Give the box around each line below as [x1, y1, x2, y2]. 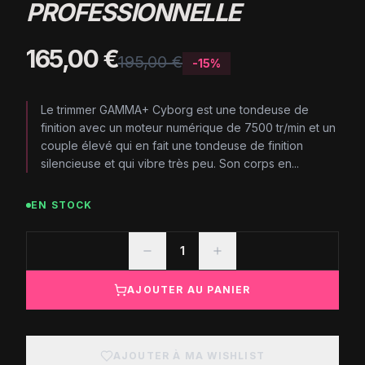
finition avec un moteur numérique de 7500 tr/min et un [41, 121, 336, 134]
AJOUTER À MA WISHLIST [112, 350, 266, 362]
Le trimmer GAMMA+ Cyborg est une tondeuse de [41, 103, 309, 117]
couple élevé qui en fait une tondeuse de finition [41, 139, 303, 152]
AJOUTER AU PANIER [127, 284, 251, 296]
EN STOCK [31, 199, 93, 211]
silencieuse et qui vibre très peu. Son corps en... [41, 156, 299, 170]
